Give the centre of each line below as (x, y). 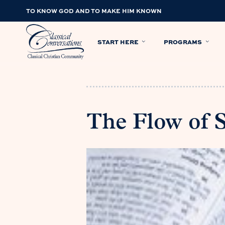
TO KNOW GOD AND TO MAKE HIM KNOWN (94, 11)
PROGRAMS (183, 41)
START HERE (118, 41)
